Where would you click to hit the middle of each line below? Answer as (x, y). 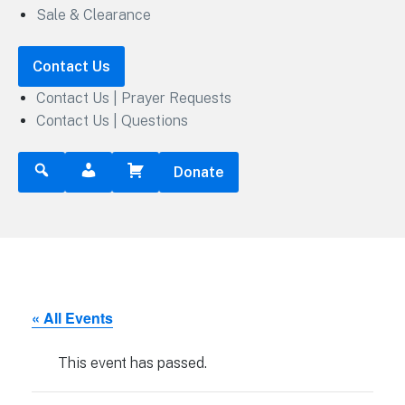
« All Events (72, 318)
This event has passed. (132, 363)
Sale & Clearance (94, 14)
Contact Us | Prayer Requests (134, 98)
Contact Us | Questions (112, 120)
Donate (199, 173)
